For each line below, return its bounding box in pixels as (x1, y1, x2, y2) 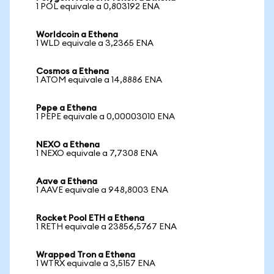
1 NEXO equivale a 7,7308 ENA (36, 149, 158, 158)
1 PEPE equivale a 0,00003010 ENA (36, 113, 175, 121)
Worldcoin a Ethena (36, 31, 118, 39)
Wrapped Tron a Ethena (36, 251, 135, 259)
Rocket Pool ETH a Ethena (36, 214, 144, 223)
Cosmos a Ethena (36, 67, 109, 76)
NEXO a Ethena (36, 141, 100, 149)
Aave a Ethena (36, 177, 97, 186)
